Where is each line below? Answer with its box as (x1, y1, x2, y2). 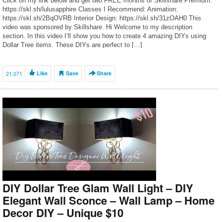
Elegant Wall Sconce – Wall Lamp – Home (2, 192, 215, 208)
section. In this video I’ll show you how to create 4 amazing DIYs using (2, 32, 206, 40)
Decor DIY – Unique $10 (2, 205, 123, 221)
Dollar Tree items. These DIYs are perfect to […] (2, 41, 142, 49)
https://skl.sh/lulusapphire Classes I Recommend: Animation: (2, 5, 178, 13)
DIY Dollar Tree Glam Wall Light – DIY (2, 180, 193, 196)
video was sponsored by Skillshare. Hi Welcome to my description (2, 23, 192, 31)
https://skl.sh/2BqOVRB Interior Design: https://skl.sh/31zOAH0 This (2, 14, 201, 22)
